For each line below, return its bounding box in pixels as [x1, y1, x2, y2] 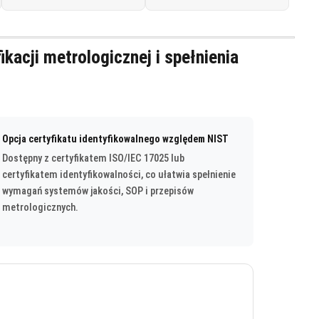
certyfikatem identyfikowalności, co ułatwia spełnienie [2, 168, 236, 181]
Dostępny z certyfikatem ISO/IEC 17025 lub [2, 152, 184, 164]
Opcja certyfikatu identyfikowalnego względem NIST [2, 132, 229, 145]
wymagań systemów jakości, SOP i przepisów [2, 184, 194, 197]
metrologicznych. [2, 201, 78, 214]
